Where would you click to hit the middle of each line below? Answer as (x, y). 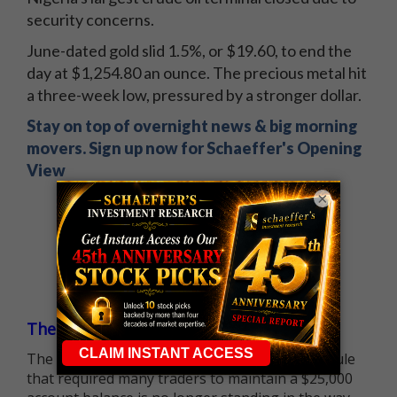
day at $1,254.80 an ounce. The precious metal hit (197, 72)
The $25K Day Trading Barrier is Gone (170, 328)
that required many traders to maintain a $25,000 (190, 378)
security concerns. (90, 19)
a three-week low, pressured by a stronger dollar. (194, 94)
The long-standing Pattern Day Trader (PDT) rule (191, 358)
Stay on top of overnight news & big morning (192, 125)
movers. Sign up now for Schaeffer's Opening (195, 148)
